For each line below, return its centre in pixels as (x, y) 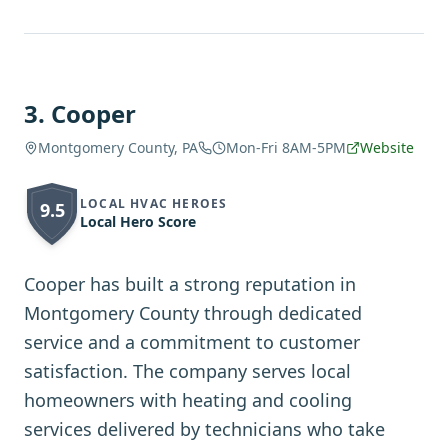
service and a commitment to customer (192, 342)
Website (387, 147)
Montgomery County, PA (118, 147)
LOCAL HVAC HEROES (154, 203)
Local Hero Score (138, 221)
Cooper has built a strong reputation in (190, 284)
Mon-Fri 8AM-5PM (286, 147)
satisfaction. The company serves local (187, 371)
